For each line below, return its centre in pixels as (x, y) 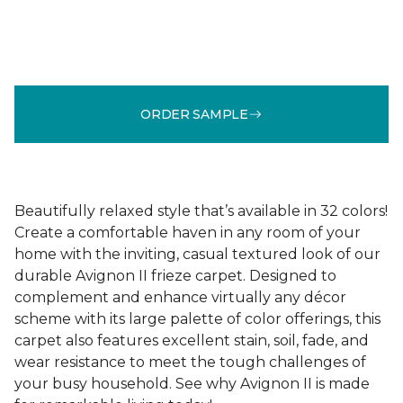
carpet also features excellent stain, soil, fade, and (192, 340)
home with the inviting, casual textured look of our (197, 254)
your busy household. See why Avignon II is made (192, 384)
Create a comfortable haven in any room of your (188, 233)
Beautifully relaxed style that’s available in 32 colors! (201, 211)
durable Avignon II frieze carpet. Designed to (175, 276)
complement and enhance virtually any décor (180, 297)
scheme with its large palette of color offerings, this (197, 319)
